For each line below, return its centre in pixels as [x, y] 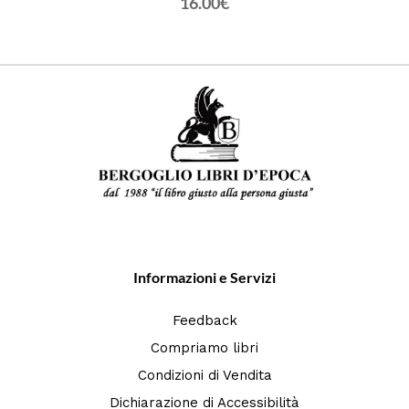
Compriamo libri [204, 348]
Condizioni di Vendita [204, 376]
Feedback [204, 321]
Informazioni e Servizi [204, 278]
